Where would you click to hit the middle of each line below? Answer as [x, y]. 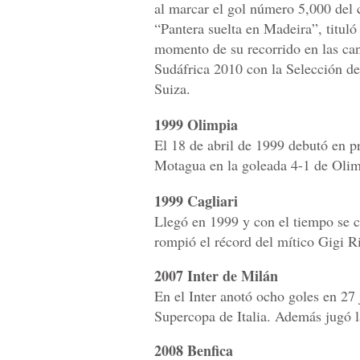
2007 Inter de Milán [216, 276]
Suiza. [172, 89]
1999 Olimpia [196, 125]
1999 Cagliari [196, 201]
